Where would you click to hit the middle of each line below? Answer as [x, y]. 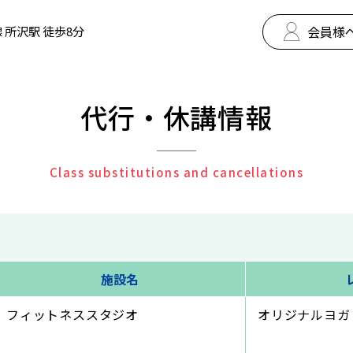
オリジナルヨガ [304, 314]
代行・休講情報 [176, 117]
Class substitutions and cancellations [176, 172]
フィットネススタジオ [72, 314]
